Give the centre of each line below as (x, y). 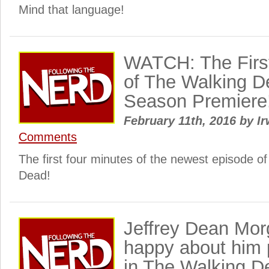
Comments (48, 137)
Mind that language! (71, 10)
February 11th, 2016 (182, 121)
